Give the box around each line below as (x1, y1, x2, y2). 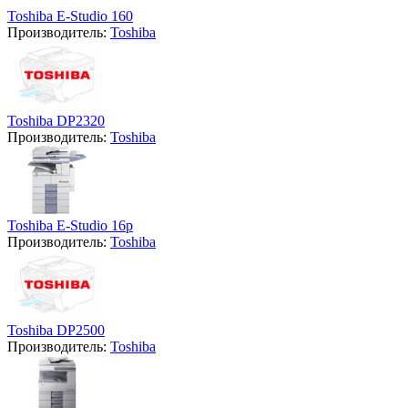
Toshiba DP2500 (7, 321, 105, 338)
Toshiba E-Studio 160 (7, 7, 133, 24)
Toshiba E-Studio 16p (7, 217, 133, 233)
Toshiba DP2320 (7, 112, 105, 128)
